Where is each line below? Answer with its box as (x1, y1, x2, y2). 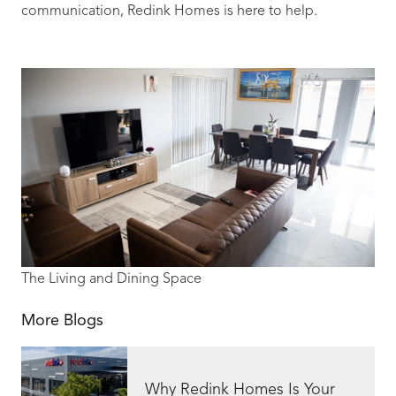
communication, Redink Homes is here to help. (21, 4, 317, 19)
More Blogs (21, 313, 103, 329)
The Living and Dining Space (21, 272, 202, 286)
